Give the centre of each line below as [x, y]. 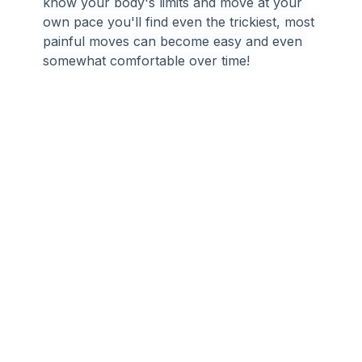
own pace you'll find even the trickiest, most [181, 21]
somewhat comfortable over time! [147, 60]
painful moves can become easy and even [175, 41]
